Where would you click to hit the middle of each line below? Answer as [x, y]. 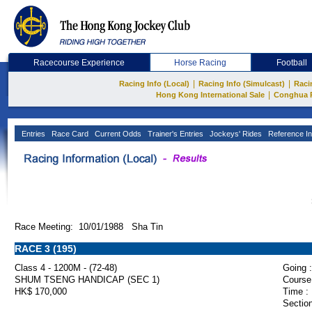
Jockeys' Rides [235, 134]
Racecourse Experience [79, 63]
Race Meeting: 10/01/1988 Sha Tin [89, 227]
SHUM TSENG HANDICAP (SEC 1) [87, 280]
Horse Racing [201, 63]
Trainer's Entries [174, 134]
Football [292, 63]
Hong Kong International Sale [210, 95]
